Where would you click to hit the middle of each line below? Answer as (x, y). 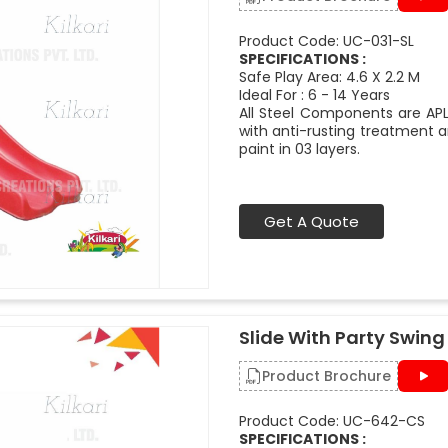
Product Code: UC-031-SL (326, 41)
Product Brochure (326, 376)
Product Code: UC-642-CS (332, 421)
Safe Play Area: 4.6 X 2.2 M (329, 77)
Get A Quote (311, 221)
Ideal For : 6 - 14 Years (314, 95)
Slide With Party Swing (342, 337)
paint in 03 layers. (299, 149)
